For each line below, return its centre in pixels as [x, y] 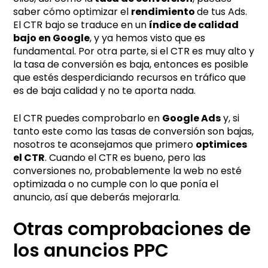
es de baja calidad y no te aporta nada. [105, 90]
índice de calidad [194, 25]
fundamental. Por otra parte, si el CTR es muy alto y [134, 51]
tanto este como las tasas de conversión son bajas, [134, 131]
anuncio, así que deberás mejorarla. [97, 197]
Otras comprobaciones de [132, 229]
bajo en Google [52, 38]
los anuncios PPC [91, 250]
